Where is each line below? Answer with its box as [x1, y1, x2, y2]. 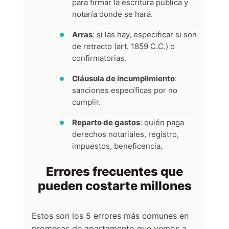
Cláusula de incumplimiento [72, 73, 175, 83]
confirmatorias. [72, 53, 126, 63]
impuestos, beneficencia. [72, 141, 163, 151]
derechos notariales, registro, [72, 129, 179, 139]
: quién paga [140, 117, 184, 127]
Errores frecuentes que [46, 164, 183, 179]
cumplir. [72, 97, 101, 107]
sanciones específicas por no [72, 85, 177, 95]
